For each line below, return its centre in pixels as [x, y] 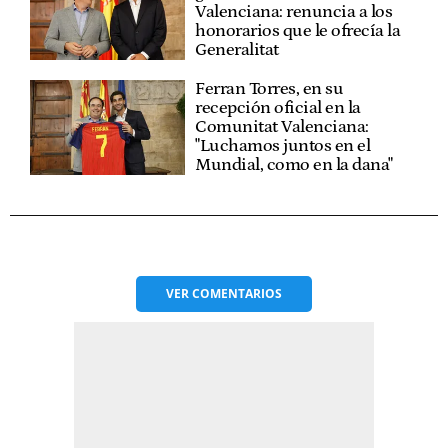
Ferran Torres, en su [269, 89]
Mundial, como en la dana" [294, 165]
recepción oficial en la [278, 108]
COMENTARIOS [237, 294]
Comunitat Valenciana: [282, 127]
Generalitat [237, 50]
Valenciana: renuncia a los [294, 12]
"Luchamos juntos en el [283, 146]
